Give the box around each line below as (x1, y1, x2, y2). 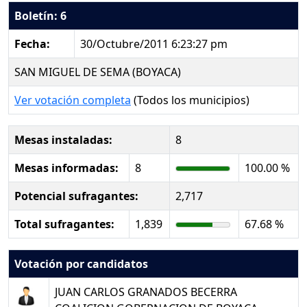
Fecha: (14, 36, 50, 51)
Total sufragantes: (14, 217, 114, 232)
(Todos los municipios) (131, 93, 249, 108)
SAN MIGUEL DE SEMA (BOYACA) (14, 64, 181, 79)
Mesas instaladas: (14, 132, 112, 147)
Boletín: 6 (14, 8, 66, 23)
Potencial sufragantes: (14, 188, 138, 204)
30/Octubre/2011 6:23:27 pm (80, 36, 228, 51)
